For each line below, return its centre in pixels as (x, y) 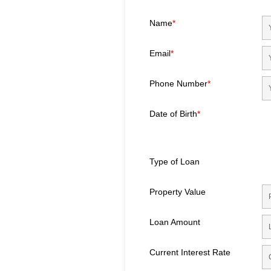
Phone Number (178, 84)
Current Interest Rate (190, 253)
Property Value (178, 192)
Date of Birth (173, 114)
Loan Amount (175, 222)
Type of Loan (175, 162)
